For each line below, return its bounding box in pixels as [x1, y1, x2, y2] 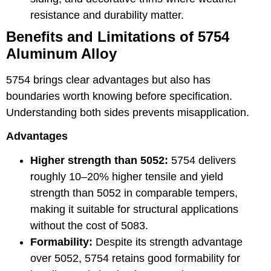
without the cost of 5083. [30, 219, 148, 232]
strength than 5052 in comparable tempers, [30, 186, 238, 199]
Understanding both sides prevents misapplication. [6, 106, 249, 119]
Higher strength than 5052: [30, 154, 168, 166]
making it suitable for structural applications [30, 203, 238, 215]
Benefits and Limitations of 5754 [6, 28, 229, 45]
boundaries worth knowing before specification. [6, 90, 232, 103]
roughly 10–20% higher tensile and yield [30, 170, 223, 183]
